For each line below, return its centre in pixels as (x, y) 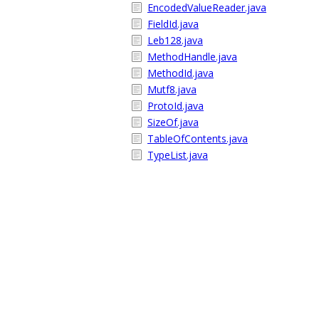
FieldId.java (173, 24)
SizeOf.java (173, 122)
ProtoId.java (176, 106)
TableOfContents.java (198, 138)
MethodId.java (181, 73)
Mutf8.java (172, 89)
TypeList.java (178, 155)
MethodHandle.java (192, 57)
